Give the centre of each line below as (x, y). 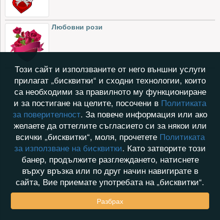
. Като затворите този (164, 148)
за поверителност (47, 114)
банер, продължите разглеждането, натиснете (110, 159)
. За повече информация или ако (144, 114)
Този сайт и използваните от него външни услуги (110, 69)
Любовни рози (77, 27)
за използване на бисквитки (68, 148)
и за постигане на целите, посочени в (87, 102)
